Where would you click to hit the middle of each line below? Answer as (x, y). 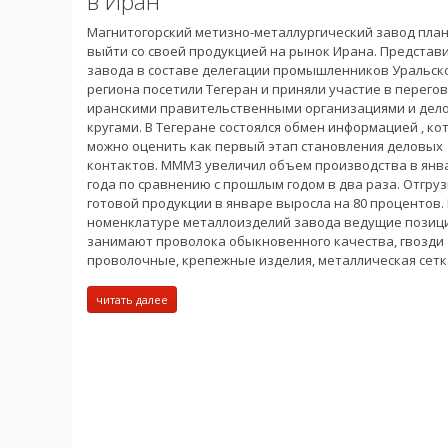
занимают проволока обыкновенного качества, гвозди (265, 240)
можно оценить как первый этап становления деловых (265, 145)
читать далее (132, 299)
